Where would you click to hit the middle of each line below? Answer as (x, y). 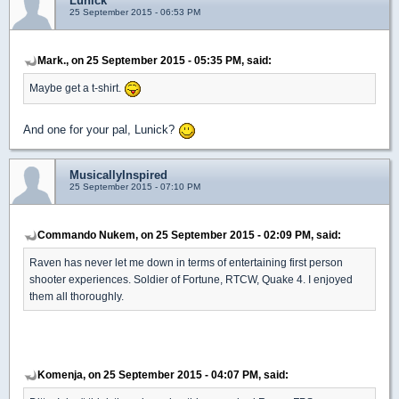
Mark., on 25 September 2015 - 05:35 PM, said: (155, 61)
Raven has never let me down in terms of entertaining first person (186, 262)
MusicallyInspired (118, 175)
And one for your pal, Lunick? (101, 130)
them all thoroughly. (77, 296)
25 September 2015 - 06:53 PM (135, 12)
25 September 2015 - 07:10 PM (135, 186)
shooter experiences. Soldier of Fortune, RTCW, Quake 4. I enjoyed (191, 279)
